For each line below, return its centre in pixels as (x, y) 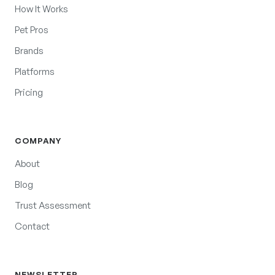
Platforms (35, 71)
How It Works (41, 9)
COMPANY (38, 140)
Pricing (29, 92)
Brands (29, 50)
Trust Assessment (53, 205)
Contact (32, 226)
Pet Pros (32, 29)
